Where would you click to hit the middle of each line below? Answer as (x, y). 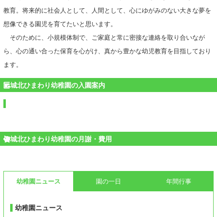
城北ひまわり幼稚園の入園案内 (58, 85)
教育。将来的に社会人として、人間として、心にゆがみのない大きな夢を (107, 11)
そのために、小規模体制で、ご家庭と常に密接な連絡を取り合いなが (104, 38)
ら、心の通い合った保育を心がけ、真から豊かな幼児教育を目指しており (107, 51)
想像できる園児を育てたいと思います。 (60, 24)
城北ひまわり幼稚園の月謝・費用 (61, 139)
